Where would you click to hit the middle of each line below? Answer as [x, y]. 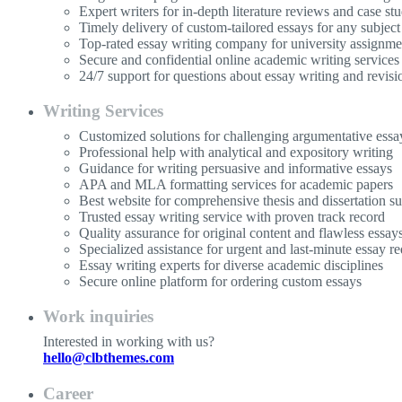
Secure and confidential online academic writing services [239, 60]
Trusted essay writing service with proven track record [232, 217]
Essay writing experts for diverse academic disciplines [231, 266]
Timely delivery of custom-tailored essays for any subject [240, 28]
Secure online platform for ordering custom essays [220, 282]
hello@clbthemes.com [109, 358]
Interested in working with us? [129, 342]
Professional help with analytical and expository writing [236, 153]
